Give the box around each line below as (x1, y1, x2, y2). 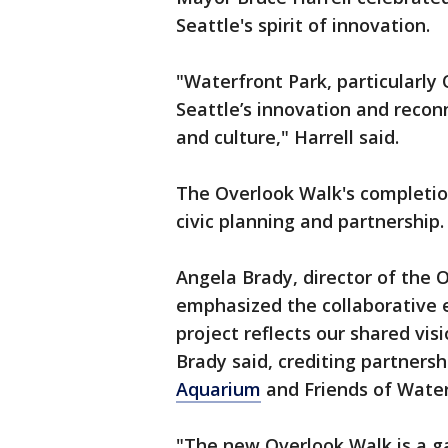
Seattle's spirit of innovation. (176, 13, 435, 38)
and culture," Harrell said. (176, 125, 399, 150)
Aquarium (176, 377, 261, 402)
